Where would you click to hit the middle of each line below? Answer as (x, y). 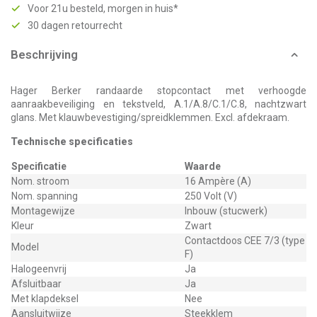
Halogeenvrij (39, 269)
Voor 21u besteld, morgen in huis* (103, 8)
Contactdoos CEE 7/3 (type (245, 241)
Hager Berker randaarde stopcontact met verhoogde (158, 91)
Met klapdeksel (45, 299)
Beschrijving (44, 54)
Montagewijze (43, 211)
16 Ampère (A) (218, 181)
